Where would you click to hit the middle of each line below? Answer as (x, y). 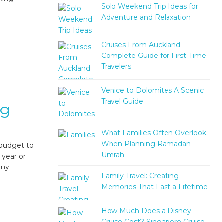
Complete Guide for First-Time (153, 56)
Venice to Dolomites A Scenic (152, 90)
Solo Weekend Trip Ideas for (149, 6)
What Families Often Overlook (153, 133)
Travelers (116, 67)
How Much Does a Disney (146, 211)
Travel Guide (122, 101)
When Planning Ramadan (146, 143)
